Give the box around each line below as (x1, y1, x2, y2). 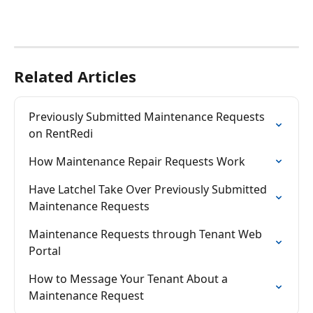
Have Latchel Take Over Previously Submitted (29, 182, 270, 198)
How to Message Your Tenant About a (29, 271, 231, 287)
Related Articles (14, 66, 136, 87)
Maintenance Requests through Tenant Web (29, 226, 265, 242)
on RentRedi (29, 126, 93, 142)
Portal (29, 243, 61, 259)
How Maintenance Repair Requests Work (29, 154, 245, 170)
